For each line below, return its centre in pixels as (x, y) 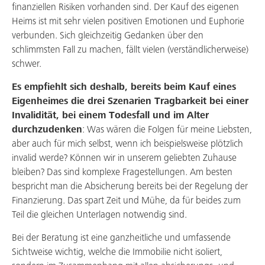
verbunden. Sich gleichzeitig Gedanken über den (108, 36)
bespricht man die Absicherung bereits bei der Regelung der (130, 187)
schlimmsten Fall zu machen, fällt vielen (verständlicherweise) (130, 50)
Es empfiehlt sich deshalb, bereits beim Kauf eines (124, 87)
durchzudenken (47, 130)
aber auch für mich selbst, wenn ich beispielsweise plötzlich (127, 144)
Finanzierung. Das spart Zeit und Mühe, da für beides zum (126, 201)
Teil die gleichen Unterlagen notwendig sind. (99, 215)
